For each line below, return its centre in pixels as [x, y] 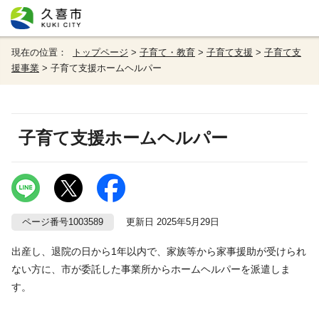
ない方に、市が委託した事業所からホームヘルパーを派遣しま [151, 269]
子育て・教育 [167, 52]
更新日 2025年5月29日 [167, 222]
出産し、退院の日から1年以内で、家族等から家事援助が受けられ [159, 251]
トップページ [100, 52]
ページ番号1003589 [63, 222]
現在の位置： [42, 52]
